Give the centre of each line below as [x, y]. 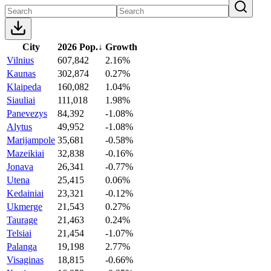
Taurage [22, 220]
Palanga [22, 246]
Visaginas [25, 260]
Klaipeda [24, 87]
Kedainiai [25, 193]
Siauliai [21, 100]
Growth [121, 47]
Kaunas [21, 73]
